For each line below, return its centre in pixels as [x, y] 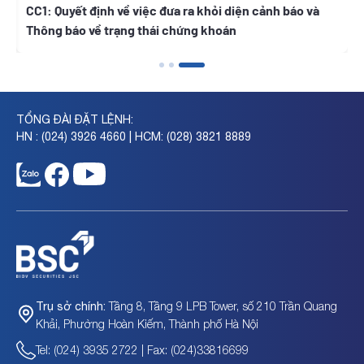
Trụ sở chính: [71, 306]
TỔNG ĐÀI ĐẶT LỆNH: [75, 120]
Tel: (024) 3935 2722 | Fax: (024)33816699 [142, 350]
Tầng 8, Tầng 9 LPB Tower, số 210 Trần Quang [221, 305]
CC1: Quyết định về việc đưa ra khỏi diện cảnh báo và [173, 11]
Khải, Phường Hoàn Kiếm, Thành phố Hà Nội [147, 323]
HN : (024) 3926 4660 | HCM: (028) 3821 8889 [134, 137]
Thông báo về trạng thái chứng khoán [131, 30]
